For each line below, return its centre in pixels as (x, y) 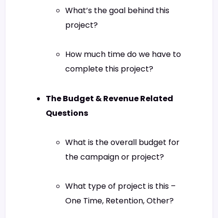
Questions (67, 113)
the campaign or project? (115, 157)
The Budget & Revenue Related (109, 98)
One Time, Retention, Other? (119, 200)
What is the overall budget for (122, 142)
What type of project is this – (120, 186)
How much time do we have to (123, 54)
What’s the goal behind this (117, 10)
